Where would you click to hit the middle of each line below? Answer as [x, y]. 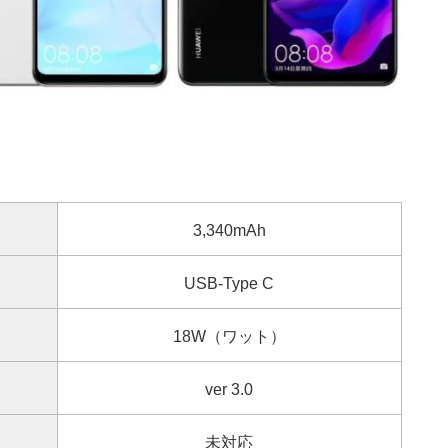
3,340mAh [229, 231]
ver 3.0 [229, 390]
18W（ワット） [229, 337]
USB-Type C [229, 284]
